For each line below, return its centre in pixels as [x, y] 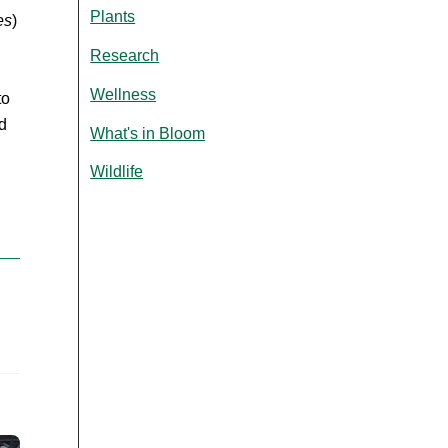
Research [125, 55]
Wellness [123, 94]
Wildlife [117, 172]
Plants [113, 17]
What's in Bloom [148, 133]
